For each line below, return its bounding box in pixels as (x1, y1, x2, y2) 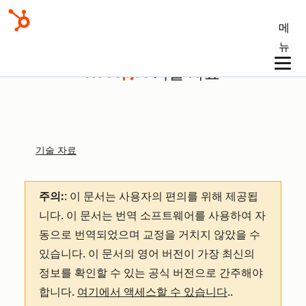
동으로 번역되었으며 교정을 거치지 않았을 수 (39, 228, 260, 241)
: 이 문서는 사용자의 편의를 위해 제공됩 (64, 190, 258, 203)
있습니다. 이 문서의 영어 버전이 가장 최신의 (39, 247, 255, 260)
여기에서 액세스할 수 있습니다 (77, 286, 227, 298)
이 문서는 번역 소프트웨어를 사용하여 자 (66, 209, 266, 222)
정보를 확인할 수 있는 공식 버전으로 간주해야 (39, 266, 263, 279)
